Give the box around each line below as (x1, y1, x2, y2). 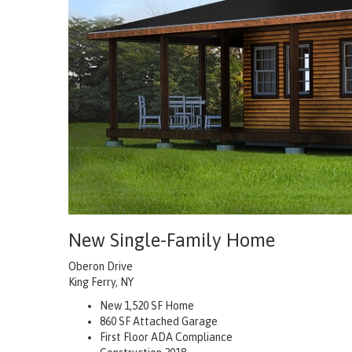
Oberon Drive (68, 260, 133, 273)
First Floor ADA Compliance (100, 331, 233, 344)
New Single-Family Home (68, 229, 275, 251)
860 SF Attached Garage (100, 315, 218, 328)
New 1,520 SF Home (100, 299, 194, 313)
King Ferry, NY (68, 276, 134, 289)
